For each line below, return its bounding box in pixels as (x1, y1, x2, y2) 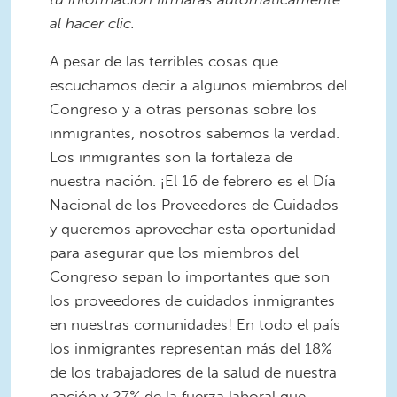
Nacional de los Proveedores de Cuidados (50, 196, 339, 214)
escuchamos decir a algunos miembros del (50, 76, 347, 95)
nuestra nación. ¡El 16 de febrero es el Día (50, 172, 336, 191)
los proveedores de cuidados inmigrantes (50, 292, 335, 310)
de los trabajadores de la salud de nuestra (50, 363, 337, 382)
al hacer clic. (50, 13, 135, 32)
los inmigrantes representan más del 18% (50, 339, 331, 358)
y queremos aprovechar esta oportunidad (50, 220, 336, 238)
